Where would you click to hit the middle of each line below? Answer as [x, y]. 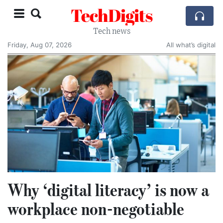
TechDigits [111, 15]
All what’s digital [191, 45]
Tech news [111, 31]
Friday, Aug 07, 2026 [40, 45]
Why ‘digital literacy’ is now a [108, 190]
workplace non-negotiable [96, 209]
